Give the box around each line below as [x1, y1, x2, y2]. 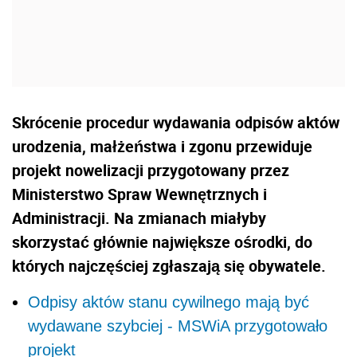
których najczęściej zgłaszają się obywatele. [12, 255, 326, 277]
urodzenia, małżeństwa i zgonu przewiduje [12, 135, 312, 158]
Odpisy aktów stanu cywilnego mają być [28, 293, 309, 312]
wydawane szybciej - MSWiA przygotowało [28, 317, 328, 335]
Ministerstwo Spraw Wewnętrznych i [12, 183, 267, 206]
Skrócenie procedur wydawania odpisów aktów [12, 112, 339, 134]
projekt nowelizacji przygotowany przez [12, 159, 289, 182]
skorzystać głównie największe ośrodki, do [12, 231, 312, 253]
